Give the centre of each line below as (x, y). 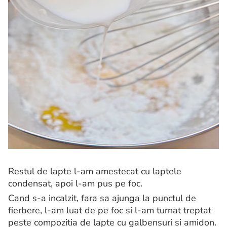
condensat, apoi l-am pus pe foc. (75, 184)
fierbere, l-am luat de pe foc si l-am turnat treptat (110, 211)
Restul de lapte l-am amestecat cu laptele (95, 172)
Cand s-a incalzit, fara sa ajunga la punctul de (102, 198)
